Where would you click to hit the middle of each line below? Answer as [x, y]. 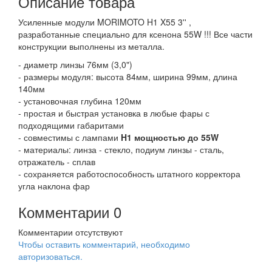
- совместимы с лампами [70, 137]
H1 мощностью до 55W [170, 137]
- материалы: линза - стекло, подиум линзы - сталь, [121, 149]
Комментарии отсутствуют [70, 232]
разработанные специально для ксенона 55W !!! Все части [135, 34]
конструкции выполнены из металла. [91, 46]
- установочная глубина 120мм [80, 101]
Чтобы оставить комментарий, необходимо [104, 244]
